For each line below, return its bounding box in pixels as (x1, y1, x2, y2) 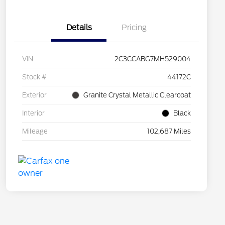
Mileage (22, 128, 48, 136)
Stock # (22, 73, 47, 81)
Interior (22, 109, 45, 118)
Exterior (22, 91, 47, 99)
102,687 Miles (147, 128, 191, 136)
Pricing (122, 23, 147, 33)
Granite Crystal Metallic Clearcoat (83, 91, 191, 99)
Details (66, 23, 92, 33)
